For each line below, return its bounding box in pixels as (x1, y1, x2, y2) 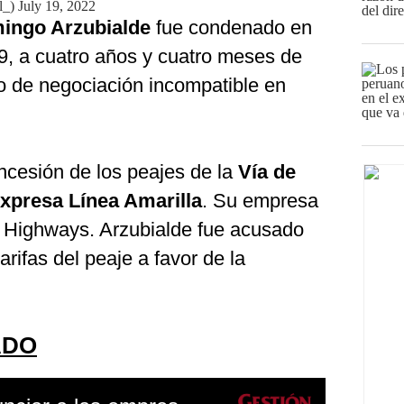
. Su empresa (202, 189, 318, 212)
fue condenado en (151, 16, 312, 39)
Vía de (238, 161, 296, 183)
